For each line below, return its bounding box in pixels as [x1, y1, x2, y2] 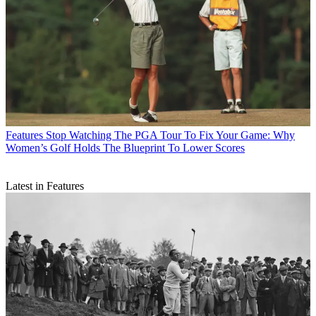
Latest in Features [6, 179, 84, 192]
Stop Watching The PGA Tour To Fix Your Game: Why [46, 128, 295, 141]
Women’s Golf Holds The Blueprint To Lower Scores [6, 141, 245, 154]
